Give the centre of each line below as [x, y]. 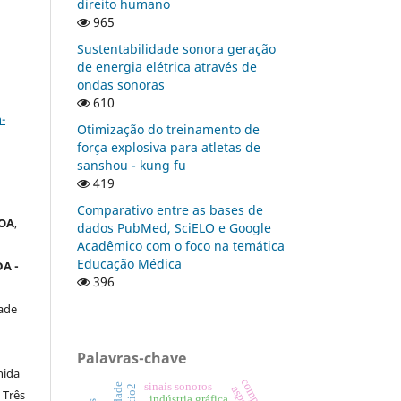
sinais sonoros [179, 386]
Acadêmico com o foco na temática [181, 245]
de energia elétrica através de [167, 66]
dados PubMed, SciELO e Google [174, 227]
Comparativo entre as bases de [170, 209]
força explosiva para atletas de [169, 147]
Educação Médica [129, 263]
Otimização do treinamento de [168, 129]
